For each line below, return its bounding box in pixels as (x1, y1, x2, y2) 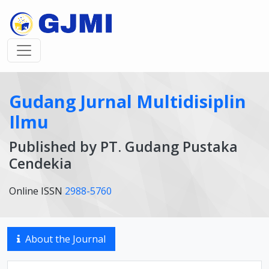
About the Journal (25, 232, 106, 246)
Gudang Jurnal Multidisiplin (9, 89, 246, 113)
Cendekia (9, 154, 72, 173)
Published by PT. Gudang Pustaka (9, 137, 238, 156)
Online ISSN (9, 184, 65, 198)
